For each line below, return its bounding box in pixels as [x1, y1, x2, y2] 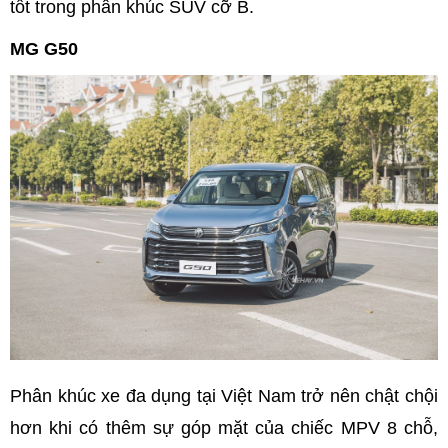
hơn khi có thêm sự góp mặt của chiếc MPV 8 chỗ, [10, 418, 438, 438]
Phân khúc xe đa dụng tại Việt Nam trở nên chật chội [10, 386, 438, 406]
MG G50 [10, 38, 78, 59]
